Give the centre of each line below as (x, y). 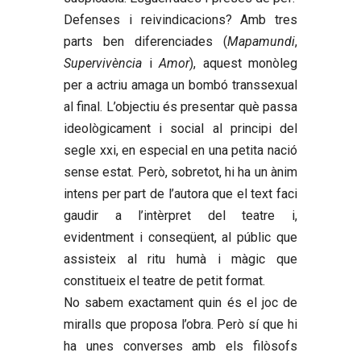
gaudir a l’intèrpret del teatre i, (180, 215)
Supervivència (103, 63)
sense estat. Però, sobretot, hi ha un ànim (180, 172)
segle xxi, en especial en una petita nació (180, 150)
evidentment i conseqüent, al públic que (180, 237)
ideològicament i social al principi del (180, 128)
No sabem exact (112, 302)
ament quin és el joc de (228, 302)
